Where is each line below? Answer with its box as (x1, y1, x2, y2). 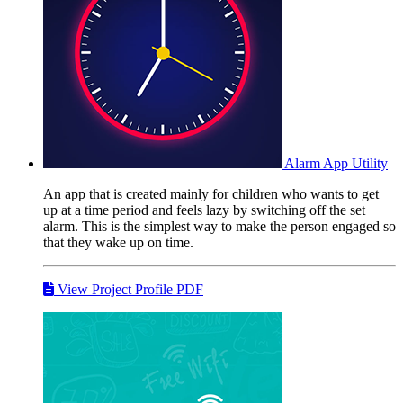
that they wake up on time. (43, 234, 193, 250)
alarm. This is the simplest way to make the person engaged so (43, 218, 396, 234)
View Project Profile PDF (54, 281, 203, 297)
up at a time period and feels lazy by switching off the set (43, 201, 365, 218)
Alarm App (284, 155, 348, 171)
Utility (352, 155, 388, 171)
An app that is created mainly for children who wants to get (43, 185, 379, 201)
